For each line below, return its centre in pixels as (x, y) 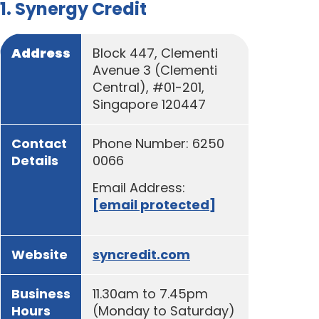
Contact (39, 143)
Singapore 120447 (149, 104)
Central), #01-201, (148, 87)
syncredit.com (141, 254)
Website (40, 254)
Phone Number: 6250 (158, 143)
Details (35, 160)
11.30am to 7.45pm (150, 293)
